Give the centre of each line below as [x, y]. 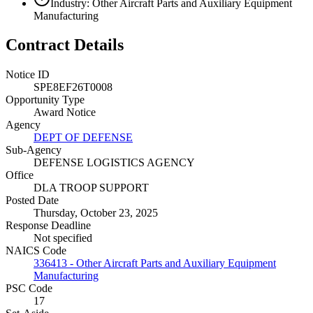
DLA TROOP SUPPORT [91, 188]
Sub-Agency [34, 150]
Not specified [63, 238]
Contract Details [65, 45]
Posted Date [32, 201]
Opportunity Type [45, 100]
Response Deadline [48, 226]
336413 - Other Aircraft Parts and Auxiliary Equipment [155, 263]
